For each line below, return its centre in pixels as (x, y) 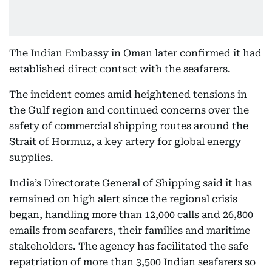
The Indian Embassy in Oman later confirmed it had (135, 53)
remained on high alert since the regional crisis (123, 199)
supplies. (31, 157)
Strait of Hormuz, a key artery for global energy (125, 141)
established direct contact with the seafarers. (120, 69)
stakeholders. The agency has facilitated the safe (129, 246)
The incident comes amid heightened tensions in (128, 94)
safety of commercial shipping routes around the (129, 126)
